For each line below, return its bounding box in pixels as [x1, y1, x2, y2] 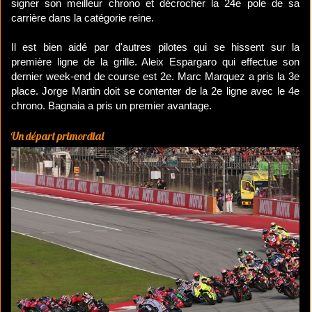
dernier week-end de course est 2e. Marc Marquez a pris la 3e [11, 70, 299, 83]
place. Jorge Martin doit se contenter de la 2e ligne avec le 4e [11, 85, 299, 97]
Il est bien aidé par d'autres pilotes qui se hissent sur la [11, 41, 299, 54]
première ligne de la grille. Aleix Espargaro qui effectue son [11, 56, 299, 68]
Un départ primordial [11, 129, 104, 143]
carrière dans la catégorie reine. [11, 12, 154, 24]
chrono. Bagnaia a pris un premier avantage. [11, 100, 212, 112]
